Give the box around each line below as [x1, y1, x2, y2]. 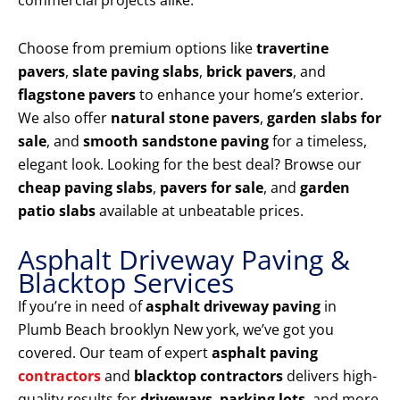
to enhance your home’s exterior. [136, 85, 363, 105]
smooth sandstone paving [83, 131, 269, 152]
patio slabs [18, 201, 96, 221]
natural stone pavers [111, 108, 260, 129]
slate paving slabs [72, 62, 199, 82]
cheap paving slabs [18, 178, 153, 198]
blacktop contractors [134, 366, 283, 387]
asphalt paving [212, 343, 318, 363]
